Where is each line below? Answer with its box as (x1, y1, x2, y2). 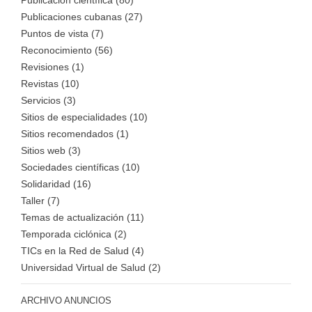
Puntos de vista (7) (21, 28, 104, 40)
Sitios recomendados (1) (21, 128, 129, 140)
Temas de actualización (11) (21, 212, 144, 224)
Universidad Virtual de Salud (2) (21, 262, 161, 274)
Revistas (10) (21, 78, 79, 90)
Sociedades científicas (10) (21, 162, 140, 173)
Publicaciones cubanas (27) (21, 11, 143, 23)
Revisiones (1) (21, 61, 84, 73)
